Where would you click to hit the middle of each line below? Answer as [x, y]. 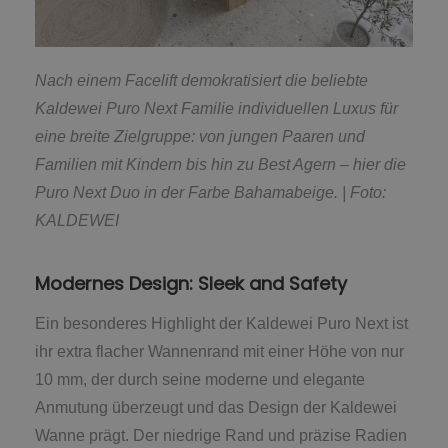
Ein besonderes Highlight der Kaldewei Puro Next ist [221, 323]
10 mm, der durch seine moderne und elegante [200, 379]
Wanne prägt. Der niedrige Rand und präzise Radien [221, 435]
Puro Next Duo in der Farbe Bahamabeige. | [192, 193]
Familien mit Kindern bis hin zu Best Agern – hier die [220, 165]
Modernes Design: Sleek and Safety [191, 284]
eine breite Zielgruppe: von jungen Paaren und [200, 137]
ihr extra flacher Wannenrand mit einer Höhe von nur [219, 351]
